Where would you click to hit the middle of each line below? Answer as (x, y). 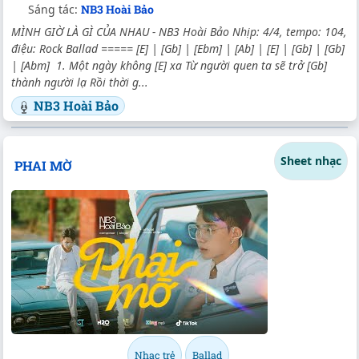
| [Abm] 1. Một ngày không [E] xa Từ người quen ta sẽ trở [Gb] (169, 66)
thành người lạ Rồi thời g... (80, 83)
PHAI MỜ (42, 165)
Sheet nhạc (311, 161)
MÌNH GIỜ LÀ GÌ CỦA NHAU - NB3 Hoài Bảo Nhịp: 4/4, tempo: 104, (179, 32)
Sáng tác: (54, 10)
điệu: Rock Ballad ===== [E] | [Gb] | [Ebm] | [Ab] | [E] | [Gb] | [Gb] (178, 49)
